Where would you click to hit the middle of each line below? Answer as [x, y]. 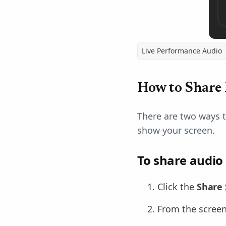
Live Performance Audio [182, 51]
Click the [177, 187]
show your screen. [176, 130]
